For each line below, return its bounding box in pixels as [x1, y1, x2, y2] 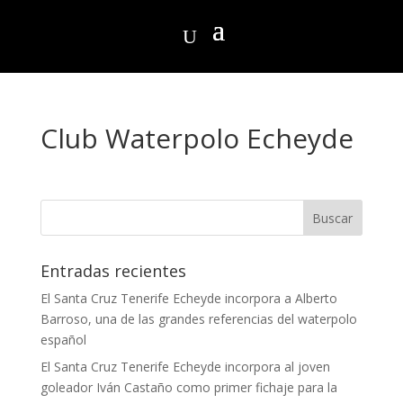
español [40, 331, 86, 348]
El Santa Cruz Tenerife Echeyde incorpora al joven [40, 358, 330, 375]
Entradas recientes [40, 260, 186, 282]
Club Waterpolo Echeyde [40, 120, 354, 157]
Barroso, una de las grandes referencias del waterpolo [40, 310, 357, 327]
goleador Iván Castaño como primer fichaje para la [40, 379, 337, 396]
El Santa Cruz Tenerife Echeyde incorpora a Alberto [40, 290, 337, 307]
